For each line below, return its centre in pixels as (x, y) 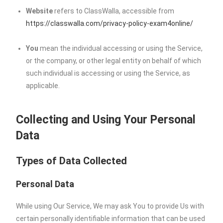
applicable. (43, 86)
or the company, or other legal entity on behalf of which (114, 61)
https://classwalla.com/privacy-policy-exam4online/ (110, 23)
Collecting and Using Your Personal (106, 120)
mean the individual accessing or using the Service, (121, 48)
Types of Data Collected (72, 161)
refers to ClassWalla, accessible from (114, 11)
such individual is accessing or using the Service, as (108, 73)
